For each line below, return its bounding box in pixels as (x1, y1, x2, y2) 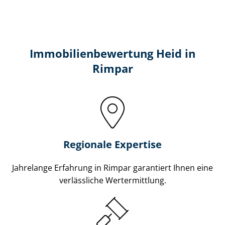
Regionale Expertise (63, 137, 162, 151)
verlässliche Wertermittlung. (59, 174, 166, 186)
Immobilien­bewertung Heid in (30, 46, 195, 61)
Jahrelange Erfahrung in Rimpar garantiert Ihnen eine (12, 162, 213, 173)
